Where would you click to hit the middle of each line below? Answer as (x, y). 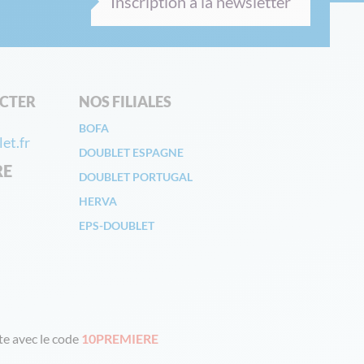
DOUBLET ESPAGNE (131, 152)
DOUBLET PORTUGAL (136, 177)
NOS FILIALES (125, 102)
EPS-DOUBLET (118, 225)
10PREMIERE (120, 338)
